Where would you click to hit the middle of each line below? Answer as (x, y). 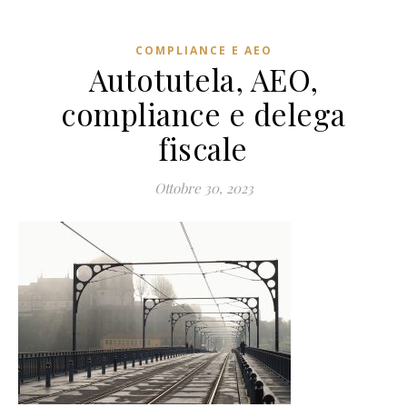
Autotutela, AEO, (203, 79)
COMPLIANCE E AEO (203, 50)
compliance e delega (203, 114)
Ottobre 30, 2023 (203, 188)
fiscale (203, 148)
